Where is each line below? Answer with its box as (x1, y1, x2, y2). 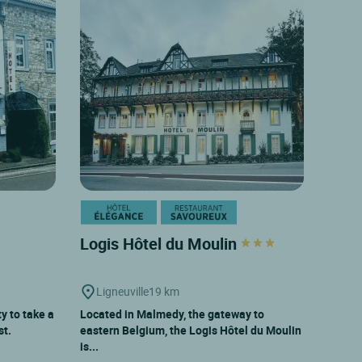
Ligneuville (95, 283, 149, 299)
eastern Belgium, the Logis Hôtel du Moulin (79, 322, 301, 338)
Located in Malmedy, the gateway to (79, 305, 264, 322)
